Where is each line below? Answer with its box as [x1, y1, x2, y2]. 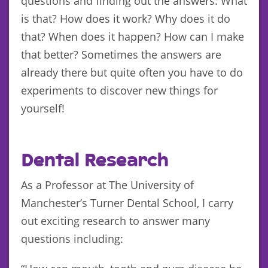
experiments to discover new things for [21, 83, 218, 98]
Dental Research [21, 150, 167, 171]
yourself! [21, 100, 65, 115]
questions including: [21, 231, 123, 246]
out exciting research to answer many [21, 213, 210, 228]
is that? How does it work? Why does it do [21, 11, 230, 26]
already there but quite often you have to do [21, 65, 243, 80]
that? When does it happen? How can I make [21, 29, 244, 44]
